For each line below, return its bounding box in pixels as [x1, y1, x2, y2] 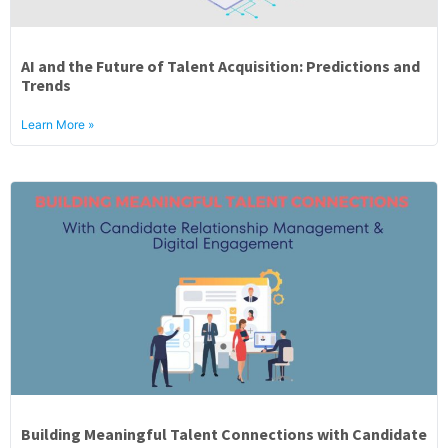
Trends [21, 75, 71, 95]
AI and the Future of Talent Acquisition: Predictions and [21, 56, 420, 76]
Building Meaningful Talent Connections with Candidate [21, 424, 427, 444]
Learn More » [21, 117, 94, 132]
